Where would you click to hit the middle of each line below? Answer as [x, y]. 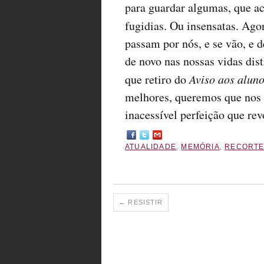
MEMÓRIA [200, 147]
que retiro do [157, 79]
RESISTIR [144, 202]
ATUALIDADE [151, 147]
